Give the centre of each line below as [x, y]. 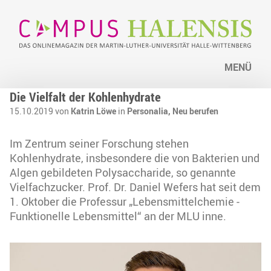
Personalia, [150, 111]
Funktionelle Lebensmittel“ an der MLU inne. [118, 216]
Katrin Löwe [93, 111]
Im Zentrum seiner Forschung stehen [99, 144]
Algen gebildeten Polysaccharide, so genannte [123, 173]
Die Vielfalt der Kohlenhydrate [85, 97]
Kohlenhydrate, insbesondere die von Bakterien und [135, 158]
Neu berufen [195, 111]
